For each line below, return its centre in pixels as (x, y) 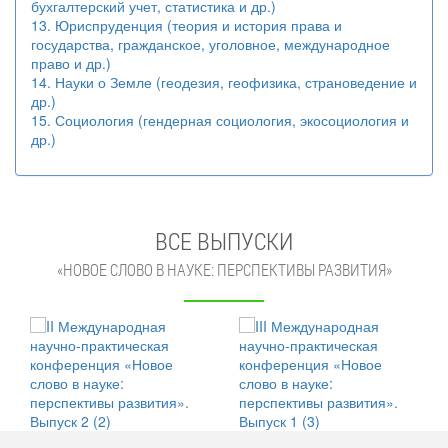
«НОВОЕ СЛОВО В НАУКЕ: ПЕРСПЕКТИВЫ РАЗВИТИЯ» (224, 270)
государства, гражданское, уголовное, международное (210, 44)
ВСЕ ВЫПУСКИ (224, 241)
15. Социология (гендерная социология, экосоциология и (220, 120)
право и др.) (71, 63)
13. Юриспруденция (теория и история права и (186, 25)
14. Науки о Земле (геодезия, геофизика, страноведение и (224, 82)
